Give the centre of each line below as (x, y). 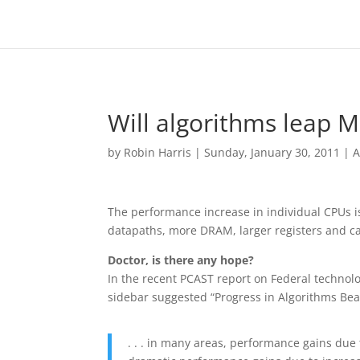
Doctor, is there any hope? (181, 260)
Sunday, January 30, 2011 (272, 152)
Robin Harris (158, 152)
